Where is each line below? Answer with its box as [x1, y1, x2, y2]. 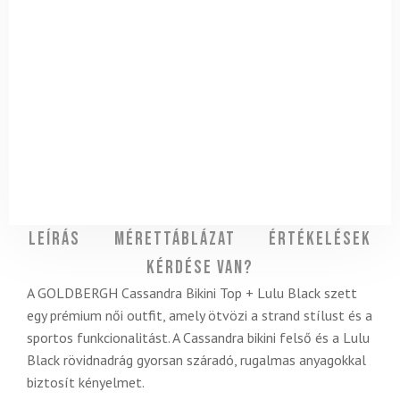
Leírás [29, 229, 81, 251]
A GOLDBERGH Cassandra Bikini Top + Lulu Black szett [27, 284, 357, 303]
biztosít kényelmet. [27, 373, 145, 392]
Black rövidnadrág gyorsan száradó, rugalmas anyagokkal [27, 351, 366, 370]
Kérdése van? [146, 257, 254, 279]
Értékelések [268, 229, 371, 251]
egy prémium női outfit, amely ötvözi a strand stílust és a [27, 306, 372, 325]
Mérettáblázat [113, 229, 236, 251]
